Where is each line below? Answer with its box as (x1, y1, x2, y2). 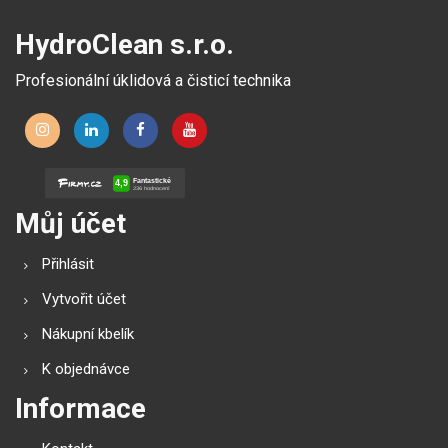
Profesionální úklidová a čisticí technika (15, 71, 291, 90)
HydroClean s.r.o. (15, 28, 234, 61)
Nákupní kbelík (42, 325, 134, 344)
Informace (15, 392, 146, 426)
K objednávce (42, 360, 130, 379)
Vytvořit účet (42, 290, 126, 309)
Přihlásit (42, 255, 94, 274)
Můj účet (15, 207, 126, 241)
